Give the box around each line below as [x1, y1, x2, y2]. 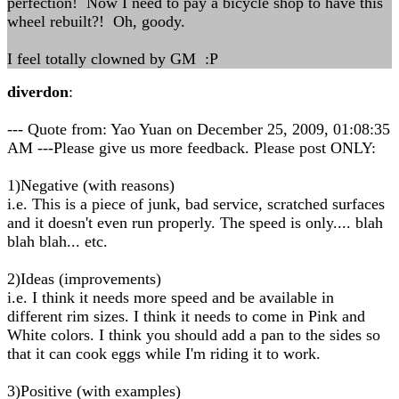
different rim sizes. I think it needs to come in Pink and [7, 307, 365, 325]
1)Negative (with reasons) [7, 176, 175, 194]
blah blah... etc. [7, 232, 108, 250]
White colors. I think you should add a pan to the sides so [7, 326, 380, 344]
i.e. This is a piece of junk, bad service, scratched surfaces [7, 195, 385, 213]
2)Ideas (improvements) [7, 270, 161, 288]
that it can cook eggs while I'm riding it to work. [7, 345, 321, 362]
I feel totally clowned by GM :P [7, 50, 218, 68]
